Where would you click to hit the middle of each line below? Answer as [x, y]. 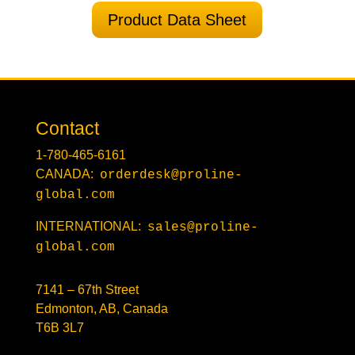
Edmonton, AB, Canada [101, 308]
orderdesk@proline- [171, 175]
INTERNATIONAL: [91, 226]
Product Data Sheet [177, 19]
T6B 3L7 [59, 327]
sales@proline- [202, 227]
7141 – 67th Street [87, 289]
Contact [67, 128]
